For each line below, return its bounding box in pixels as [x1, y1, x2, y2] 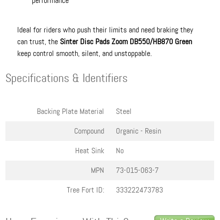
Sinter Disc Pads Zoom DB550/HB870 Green [60, 36, 192, 47]
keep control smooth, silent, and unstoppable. [17, 48, 152, 58]
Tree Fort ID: [67, 185, 105, 195]
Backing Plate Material [37, 106, 105, 116]
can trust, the [17, 36, 60, 47]
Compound [74, 126, 105, 136]
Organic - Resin [116, 126, 162, 136]
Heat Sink [75, 145, 105, 156]
